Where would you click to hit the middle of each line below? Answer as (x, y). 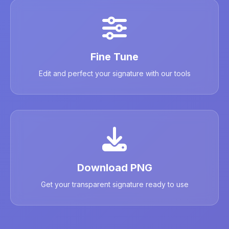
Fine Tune (114, 57)
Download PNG (114, 168)
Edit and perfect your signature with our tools (114, 73)
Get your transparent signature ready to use (114, 184)
